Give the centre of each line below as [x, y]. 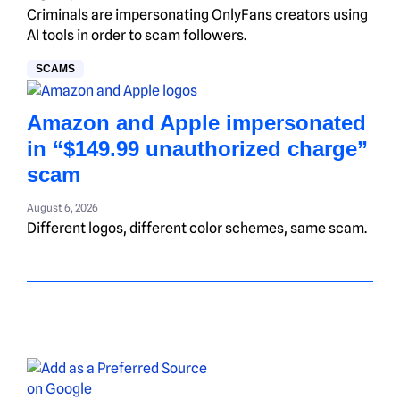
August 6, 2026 [62, 207]
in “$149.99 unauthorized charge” [197, 148]
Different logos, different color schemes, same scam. [197, 228]
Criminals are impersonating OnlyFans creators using [197, 14]
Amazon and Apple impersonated [196, 122]
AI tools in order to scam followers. [137, 35]
